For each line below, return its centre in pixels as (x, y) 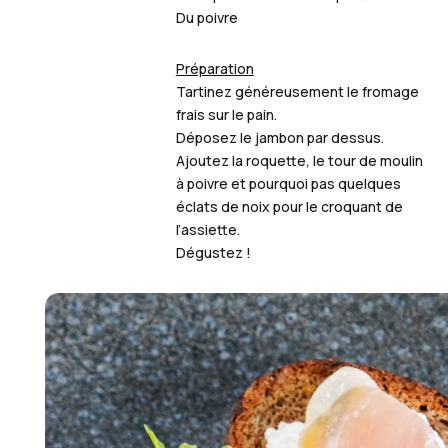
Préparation (214, 68)
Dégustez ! (213, 252)
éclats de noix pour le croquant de (289, 206)
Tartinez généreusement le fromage (297, 91)
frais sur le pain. (226, 114)
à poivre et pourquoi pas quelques (288, 183)
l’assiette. (207, 229)
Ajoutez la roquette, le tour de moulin (299, 160)
